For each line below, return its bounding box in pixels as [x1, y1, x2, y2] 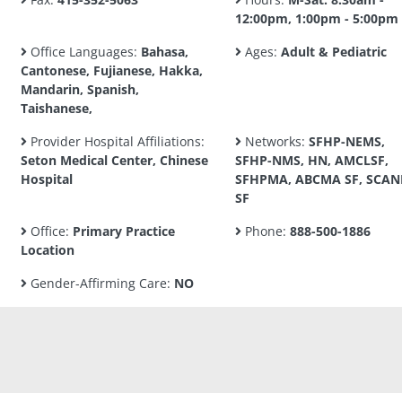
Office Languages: [27, 43, 141, 60]
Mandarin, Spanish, [21, 81, 139, 98]
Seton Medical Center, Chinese [21, 152, 208, 169]
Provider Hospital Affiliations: [27, 133, 205, 150]
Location [21, 241, 74, 258]
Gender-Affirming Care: [27, 275, 174, 292]
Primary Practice [73, 223, 175, 240]
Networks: [240, 133, 309, 150]
